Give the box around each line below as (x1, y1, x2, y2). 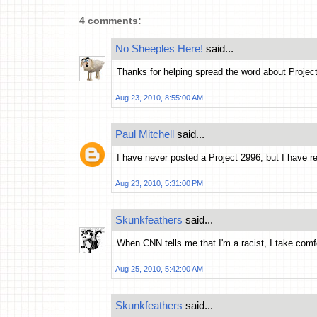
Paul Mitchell (115, 128, 174, 141)
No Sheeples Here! (115, 42, 203, 55)
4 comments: (79, 15, 142, 27)
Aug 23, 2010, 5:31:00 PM (115, 179, 203, 188)
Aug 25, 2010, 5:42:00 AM (115, 265, 203, 274)
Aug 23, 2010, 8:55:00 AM (115, 93, 203, 103)
